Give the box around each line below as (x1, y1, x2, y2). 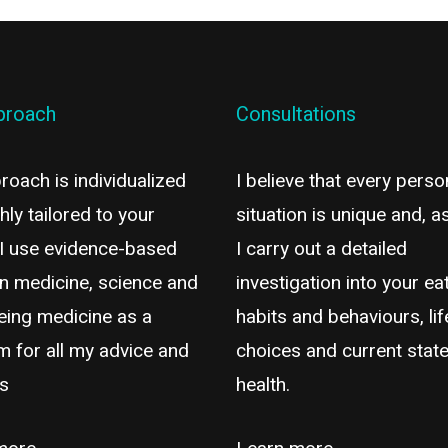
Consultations (235, 99, 356, 129)
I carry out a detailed (235, 234, 407, 263)
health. (235, 370, 290, 399)
